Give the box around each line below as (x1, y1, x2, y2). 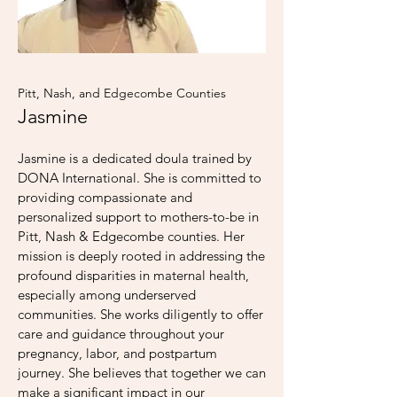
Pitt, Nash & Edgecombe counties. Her (18, 228, 245, 245)
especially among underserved (18, 286, 196, 303)
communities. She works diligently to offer (18, 306, 263, 323)
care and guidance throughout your (18, 325, 224, 342)
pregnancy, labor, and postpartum (18, 345, 217, 362)
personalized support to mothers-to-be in (18, 208, 259, 225)
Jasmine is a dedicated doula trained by (18, 150, 252, 167)
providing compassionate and (18, 189, 192, 206)
